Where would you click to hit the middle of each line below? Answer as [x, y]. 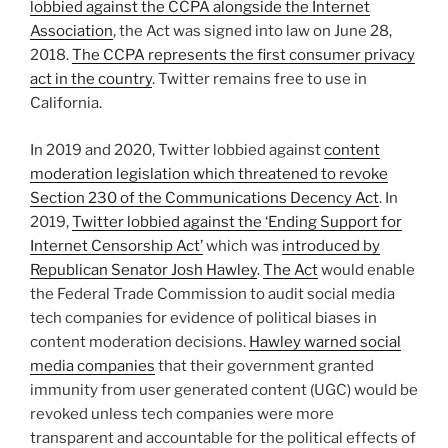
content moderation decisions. [139, 341]
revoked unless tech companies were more [182, 413]
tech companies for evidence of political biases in [203, 317]
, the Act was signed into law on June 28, [252, 31]
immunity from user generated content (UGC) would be [224, 389]
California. [66, 103]
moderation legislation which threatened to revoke [209, 173]
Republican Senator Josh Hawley [143, 269]
